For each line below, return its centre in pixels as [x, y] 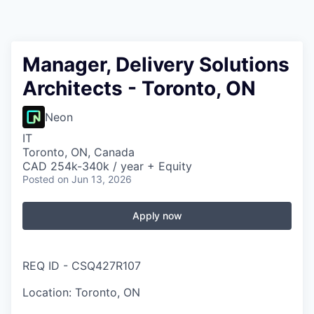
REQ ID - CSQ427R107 [82, 266]
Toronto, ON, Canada [78, 152]
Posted [39, 179]
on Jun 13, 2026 [95, 179]
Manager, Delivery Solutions [156, 64]
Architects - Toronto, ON [139, 88]
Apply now [157, 216]
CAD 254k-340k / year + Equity [107, 166]
